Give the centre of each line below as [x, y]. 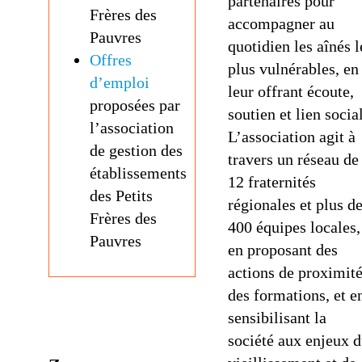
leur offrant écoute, [291, 91]
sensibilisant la [277, 318]
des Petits [121, 196]
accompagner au [281, 23]
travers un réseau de [293, 159]
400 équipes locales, [294, 227]
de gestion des [136, 150]
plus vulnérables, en [293, 69]
